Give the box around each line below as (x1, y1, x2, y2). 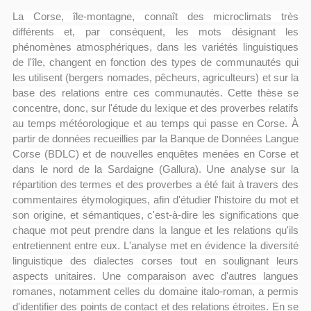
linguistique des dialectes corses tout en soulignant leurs (12, 255, 299, 267)
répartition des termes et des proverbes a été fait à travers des (12, 179, 299, 190)
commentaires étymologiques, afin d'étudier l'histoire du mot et (12, 194, 299, 205)
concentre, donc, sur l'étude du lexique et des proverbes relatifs (12, 103, 299, 114)
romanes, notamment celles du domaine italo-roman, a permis (12, 286, 299, 297)
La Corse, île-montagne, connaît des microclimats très (12, 11, 299, 22)
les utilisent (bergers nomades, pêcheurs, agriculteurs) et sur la (12, 72, 299, 83)
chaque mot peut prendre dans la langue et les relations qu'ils (12, 225, 299, 236)
